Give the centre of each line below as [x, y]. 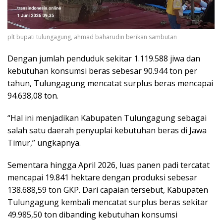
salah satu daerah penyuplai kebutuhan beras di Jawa [107, 131]
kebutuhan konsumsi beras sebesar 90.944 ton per [102, 71]
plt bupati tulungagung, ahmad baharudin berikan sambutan [92, 37]
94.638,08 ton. [33, 96]
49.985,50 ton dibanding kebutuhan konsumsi [92, 215]
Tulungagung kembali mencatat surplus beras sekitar [108, 202]
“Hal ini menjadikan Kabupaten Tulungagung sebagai [107, 118]
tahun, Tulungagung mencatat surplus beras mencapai [110, 83]
